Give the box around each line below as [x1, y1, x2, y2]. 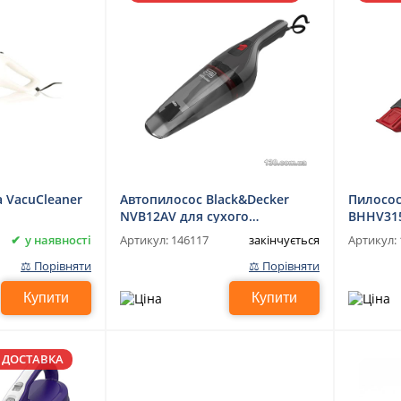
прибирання [120, 225, 199, 242]
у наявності [25, 231, 91, 248]
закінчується [249, 231, 320, 248]
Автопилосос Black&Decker [120, 191, 289, 208]
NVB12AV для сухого [120, 208, 249, 225]
